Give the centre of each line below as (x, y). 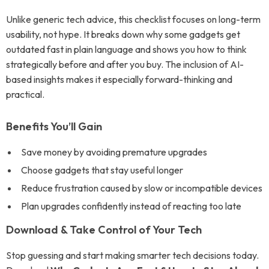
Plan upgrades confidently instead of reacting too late (131, 206)
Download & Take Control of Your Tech (104, 230)
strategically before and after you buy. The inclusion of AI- (125, 64)
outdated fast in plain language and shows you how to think (126, 49)
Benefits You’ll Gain (54, 126)
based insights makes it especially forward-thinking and (119, 79)
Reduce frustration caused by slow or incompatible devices (142, 188)
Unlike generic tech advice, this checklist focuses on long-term (133, 19)
